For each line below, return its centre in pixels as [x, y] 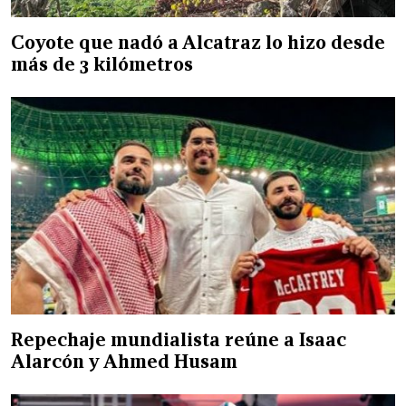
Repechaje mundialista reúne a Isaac [179, 339]
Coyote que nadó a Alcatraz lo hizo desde [198, 42]
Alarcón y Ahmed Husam [124, 361]
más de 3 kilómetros [102, 64]
